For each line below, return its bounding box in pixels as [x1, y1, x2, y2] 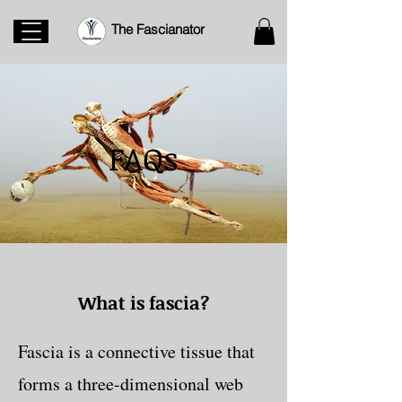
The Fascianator [111, 21, 205, 38]
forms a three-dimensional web [18, 371, 243, 396]
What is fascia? [78, 289, 209, 315]
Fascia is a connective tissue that [18, 338, 255, 363]
